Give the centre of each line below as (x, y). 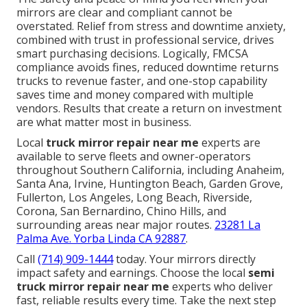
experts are (230, 142)
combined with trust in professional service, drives (145, 39)
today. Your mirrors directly (184, 259)
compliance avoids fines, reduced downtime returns (148, 67)
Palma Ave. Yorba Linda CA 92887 (101, 238)
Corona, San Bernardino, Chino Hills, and (121, 211)
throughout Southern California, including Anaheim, (150, 170)
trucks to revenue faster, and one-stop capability (142, 81)
